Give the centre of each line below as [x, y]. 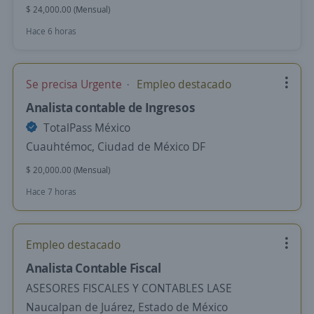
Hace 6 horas [51, 31]
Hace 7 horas [51, 192]
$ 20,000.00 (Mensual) [68, 170]
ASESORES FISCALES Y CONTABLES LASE [129, 288]
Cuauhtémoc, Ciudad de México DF [116, 146]
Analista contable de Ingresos [111, 107]
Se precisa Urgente [75, 84]
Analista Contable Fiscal [94, 268]
